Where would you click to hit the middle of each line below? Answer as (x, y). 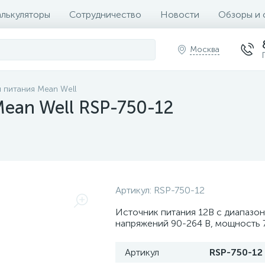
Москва (205, 49)
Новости (180, 14)
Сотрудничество (105, 14)
